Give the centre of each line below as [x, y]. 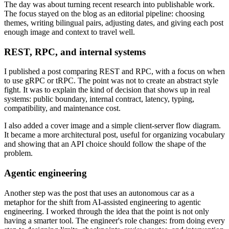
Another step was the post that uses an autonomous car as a [99, 193]
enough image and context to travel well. [70, 32]
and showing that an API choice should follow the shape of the [105, 144]
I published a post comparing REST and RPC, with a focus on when [114, 72]
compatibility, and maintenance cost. [62, 108]
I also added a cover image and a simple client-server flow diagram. [112, 126]
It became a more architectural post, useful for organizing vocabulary [114, 135]
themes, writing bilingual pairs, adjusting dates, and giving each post [114, 22]
